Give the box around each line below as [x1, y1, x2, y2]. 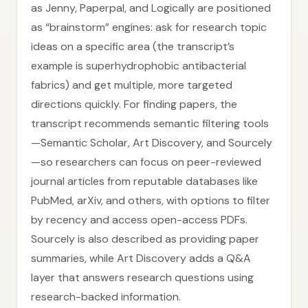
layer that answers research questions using [31, 270, 254, 285]
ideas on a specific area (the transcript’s [31, 39, 234, 54]
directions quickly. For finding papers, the [31, 97, 237, 111]
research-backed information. [31, 289, 181, 304]
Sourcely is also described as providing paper [31, 232, 259, 246]
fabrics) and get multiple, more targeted [31, 78, 232, 92]
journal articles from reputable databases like [31, 174, 258, 188]
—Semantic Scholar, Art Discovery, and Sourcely [31, 135, 272, 150]
